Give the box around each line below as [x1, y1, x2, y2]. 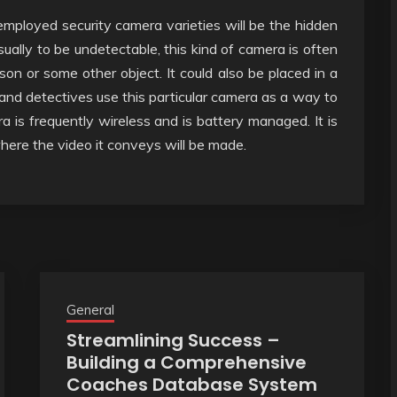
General [66, 300, 114, 318]
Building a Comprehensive [66, 349, 307, 375]
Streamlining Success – [66, 327, 280, 353]
